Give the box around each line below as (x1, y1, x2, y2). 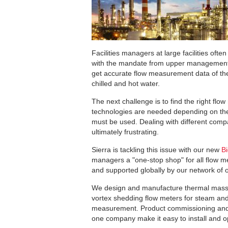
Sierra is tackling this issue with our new (92, 146, 221, 154)
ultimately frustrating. (92, 128, 159, 136)
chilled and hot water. (92, 79, 160, 88)
